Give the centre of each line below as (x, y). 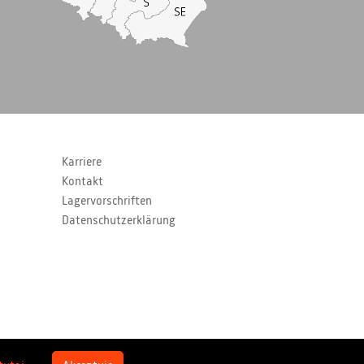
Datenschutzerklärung (118, 221)
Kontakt (82, 182)
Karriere (81, 163)
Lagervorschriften (106, 202)
